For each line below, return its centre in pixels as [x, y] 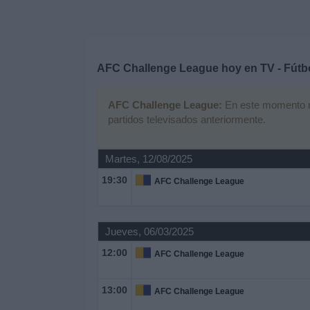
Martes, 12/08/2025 [148, 159]
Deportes [33, 10]
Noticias [30, 47]
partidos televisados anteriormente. [186, 119]
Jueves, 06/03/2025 [149, 231]
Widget [27, 85]
